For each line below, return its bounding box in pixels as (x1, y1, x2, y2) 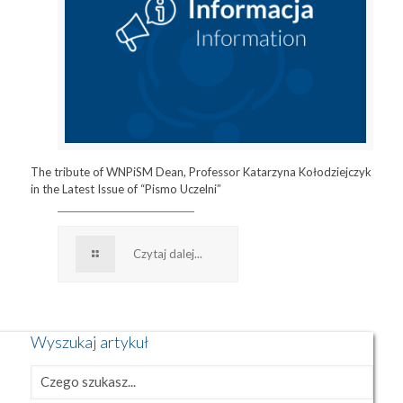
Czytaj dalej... (132, 246, 202, 262)
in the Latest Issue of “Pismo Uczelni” (30, 182, 221, 197)
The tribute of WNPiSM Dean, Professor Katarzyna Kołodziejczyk (30, 165, 372, 180)
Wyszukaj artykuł (30, 332, 148, 353)
